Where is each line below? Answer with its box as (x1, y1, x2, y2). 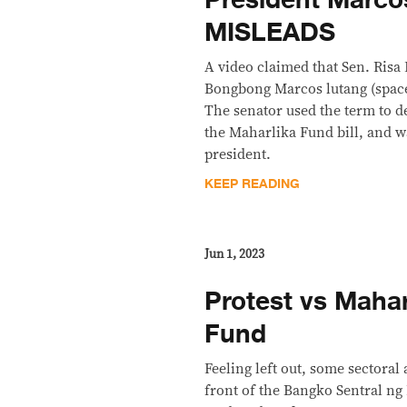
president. (204, 146, 272, 162)
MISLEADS (204, 11, 336, 54)
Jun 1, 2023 (204, 247, 265, 261)
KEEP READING (204, 173, 301, 194)
